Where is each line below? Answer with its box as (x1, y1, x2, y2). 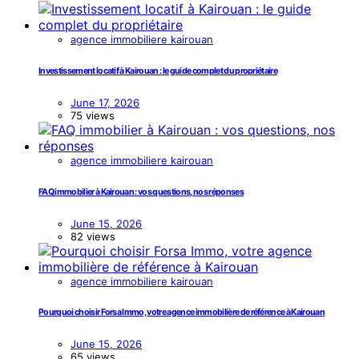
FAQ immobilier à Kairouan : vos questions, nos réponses (38, 186, 244, 197)
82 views (71, 229, 115, 243)
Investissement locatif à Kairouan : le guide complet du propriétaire (38, 65, 278, 76)
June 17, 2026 (71, 95, 139, 109)
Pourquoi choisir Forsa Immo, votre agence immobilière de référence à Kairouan (38, 307, 325, 318)
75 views (71, 108, 115, 122)
